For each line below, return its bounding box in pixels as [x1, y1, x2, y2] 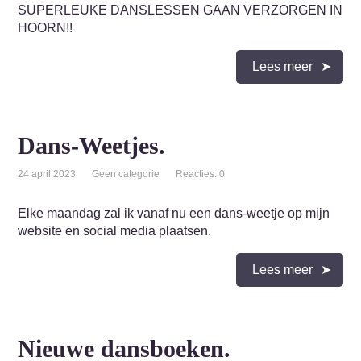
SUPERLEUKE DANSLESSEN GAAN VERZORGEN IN [18, 3, 343, 17]
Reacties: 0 [176, 168, 226, 180]
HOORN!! [18, 21, 73, 35]
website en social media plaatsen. [18, 224, 212, 238]
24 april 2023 [18, 168, 77, 180]
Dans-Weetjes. [18, 132, 166, 159]
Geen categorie [92, 168, 160, 180]
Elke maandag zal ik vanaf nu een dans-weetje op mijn [18, 206, 330, 220]
